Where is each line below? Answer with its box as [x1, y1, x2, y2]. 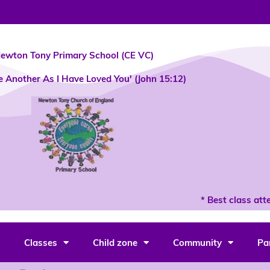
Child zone [92, 236, 137, 248]
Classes [24, 236, 57, 248]
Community [172, 236, 222, 248]
